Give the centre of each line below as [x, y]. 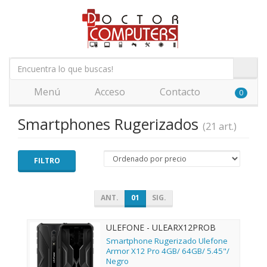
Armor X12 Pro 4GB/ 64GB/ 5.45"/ [168, 251]
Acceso [109, 92]
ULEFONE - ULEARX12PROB [161, 227]
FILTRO [47, 161]
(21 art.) [220, 126]
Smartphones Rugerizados [110, 124]
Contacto [179, 92]
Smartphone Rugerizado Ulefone [167, 241]
